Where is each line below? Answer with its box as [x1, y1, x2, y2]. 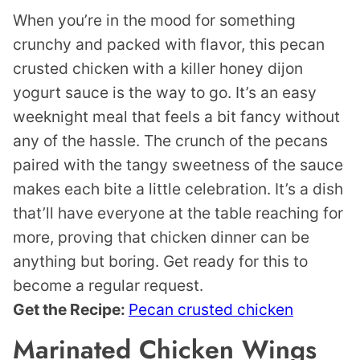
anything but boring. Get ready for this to [13, 252, 308, 272]
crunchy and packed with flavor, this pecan [13, 35, 325, 55]
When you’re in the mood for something [13, 10, 296, 31]
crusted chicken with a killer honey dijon [13, 59, 303, 79]
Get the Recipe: [13, 300, 129, 320]
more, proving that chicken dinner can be [13, 227, 309, 247]
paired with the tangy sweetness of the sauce [13, 155, 343, 175]
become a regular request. [13, 276, 203, 296]
